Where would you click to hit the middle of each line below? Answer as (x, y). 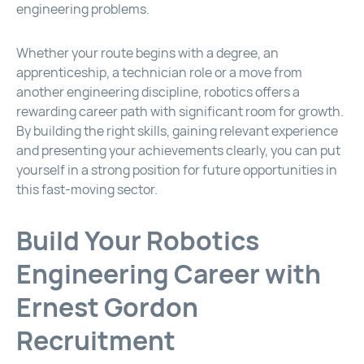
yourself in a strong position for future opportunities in (177, 171)
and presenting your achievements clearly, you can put (178, 151)
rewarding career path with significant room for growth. (180, 112)
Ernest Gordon (107, 308)
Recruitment (96, 341)
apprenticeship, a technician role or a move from (159, 73)
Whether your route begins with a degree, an (147, 54)
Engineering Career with (169, 275)
